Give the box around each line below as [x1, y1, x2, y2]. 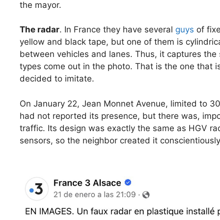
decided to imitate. [20, 74, 94, 84]
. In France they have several [59, 25, 175, 35]
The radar [20, 25, 59, 35]
